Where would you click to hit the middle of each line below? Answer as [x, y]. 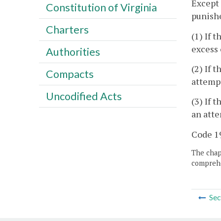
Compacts [70, 74]
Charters [67, 29]
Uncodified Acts [84, 96]
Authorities [73, 52]
